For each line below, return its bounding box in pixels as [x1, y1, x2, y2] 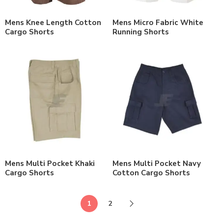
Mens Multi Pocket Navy [112, 158, 201, 168]
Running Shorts [112, 27, 169, 37]
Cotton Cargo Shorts [112, 167, 190, 178]
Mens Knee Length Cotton [5, 17, 101, 27]
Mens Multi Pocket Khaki [5, 158, 95, 168]
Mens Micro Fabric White [112, 17, 203, 27]
